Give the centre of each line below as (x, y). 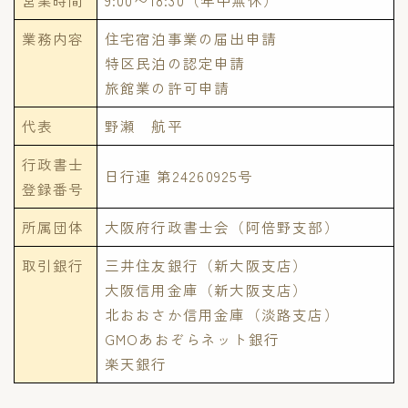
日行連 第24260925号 (179, 175)
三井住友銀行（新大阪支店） (206, 265)
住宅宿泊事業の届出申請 (190, 38)
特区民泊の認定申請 (175, 62)
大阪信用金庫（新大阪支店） (206, 289)
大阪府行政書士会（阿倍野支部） (222, 226)
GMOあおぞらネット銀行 (192, 338)
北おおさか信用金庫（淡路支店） (222, 314)
